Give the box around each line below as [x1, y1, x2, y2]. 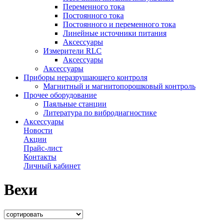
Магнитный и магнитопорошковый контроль [43, 82, 195, 90]
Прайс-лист [24, 144, 62, 152]
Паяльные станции [43, 100, 107, 108]
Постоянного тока [63, 11, 124, 20]
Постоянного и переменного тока [63, 20, 176, 28]
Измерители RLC [43, 47, 102, 55]
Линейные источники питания [63, 29, 166, 37]
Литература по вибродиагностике [43, 109, 157, 117]
